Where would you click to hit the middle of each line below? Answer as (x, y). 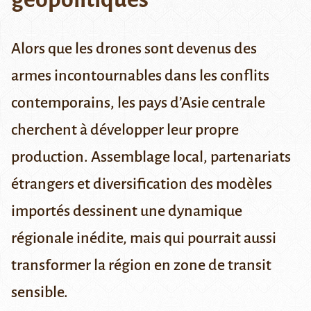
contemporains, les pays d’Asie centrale (138, 103)
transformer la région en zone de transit (141, 266)
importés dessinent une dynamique (127, 211)
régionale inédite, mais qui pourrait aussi (144, 238)
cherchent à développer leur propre (125, 130)
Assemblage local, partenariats (191, 157)
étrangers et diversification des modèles (142, 184)
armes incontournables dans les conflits (140, 76)
